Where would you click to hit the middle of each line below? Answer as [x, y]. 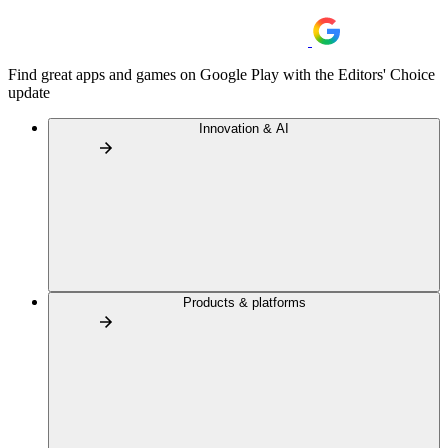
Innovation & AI [244, 128]
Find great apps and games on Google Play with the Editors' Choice [221, 74]
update [29, 92]
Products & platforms [244, 302]
